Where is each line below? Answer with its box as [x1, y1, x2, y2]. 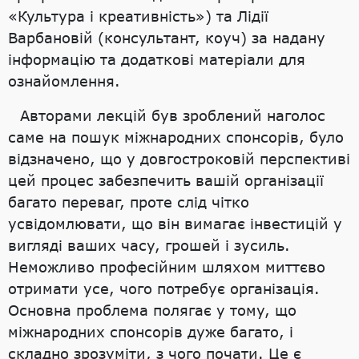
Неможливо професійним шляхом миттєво [8, 257, 325, 276]
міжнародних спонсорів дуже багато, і [8, 322, 293, 341]
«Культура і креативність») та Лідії [8, 6, 268, 25]
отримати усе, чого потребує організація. [8, 279, 320, 297]
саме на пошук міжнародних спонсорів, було [8, 127, 344, 146]
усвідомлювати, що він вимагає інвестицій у [8, 214, 342, 232]
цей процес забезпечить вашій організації [8, 171, 324, 189]
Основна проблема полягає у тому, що [8, 301, 296, 319]
